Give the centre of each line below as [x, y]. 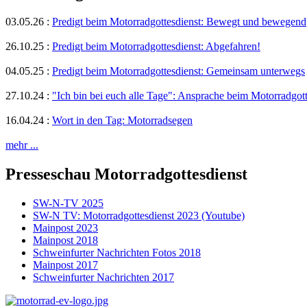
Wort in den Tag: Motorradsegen [122, 121]
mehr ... [22, 145]
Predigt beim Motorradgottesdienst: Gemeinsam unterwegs [179, 71]
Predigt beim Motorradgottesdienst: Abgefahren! [156, 47]
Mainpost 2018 [65, 240]
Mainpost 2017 [65, 265]
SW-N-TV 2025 [68, 203]
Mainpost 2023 [65, 228]
